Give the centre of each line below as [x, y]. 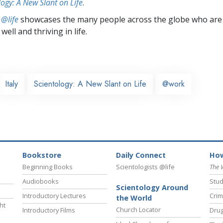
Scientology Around [152, 188]
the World [134, 198]
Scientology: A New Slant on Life [90, 84]
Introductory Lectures [54, 196]
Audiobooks [41, 181]
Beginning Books [48, 167]
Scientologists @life [145, 167]
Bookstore [42, 155]
